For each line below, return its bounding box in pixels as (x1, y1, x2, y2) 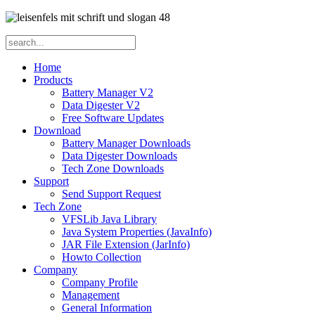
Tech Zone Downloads (62, 162, 164, 174)
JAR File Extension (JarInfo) (62, 238, 190, 250)
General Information (62, 302, 152, 314)
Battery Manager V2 (62, 86, 153, 98)
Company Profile (62, 276, 138, 288)
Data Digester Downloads (62, 150, 177, 162)
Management (62, 289, 120, 301)
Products (34, 74, 72, 86)
